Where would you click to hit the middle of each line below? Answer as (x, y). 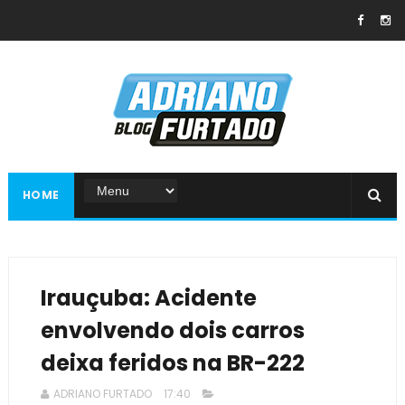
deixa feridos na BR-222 (172, 363)
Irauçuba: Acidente (148, 298)
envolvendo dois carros (172, 330)
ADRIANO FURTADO (102, 394)
